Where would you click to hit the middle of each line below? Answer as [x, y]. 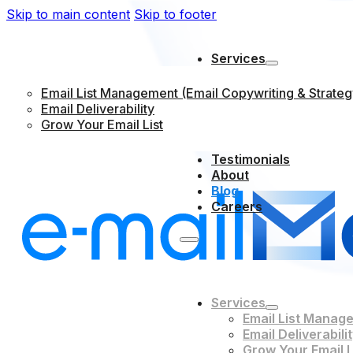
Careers [237, 206]
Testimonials [251, 159]
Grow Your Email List [102, 124]
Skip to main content [68, 14]
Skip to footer [175, 14]
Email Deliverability [98, 109]
